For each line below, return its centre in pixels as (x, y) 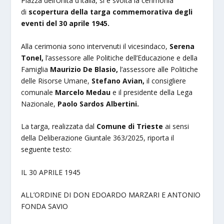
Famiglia (36, 69)
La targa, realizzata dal (59, 126)
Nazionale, (39, 103)
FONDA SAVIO (45, 206)
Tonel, (33, 57)
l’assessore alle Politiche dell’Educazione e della (122, 57)
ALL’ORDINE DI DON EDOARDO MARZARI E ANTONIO (111, 195)
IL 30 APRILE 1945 (51, 172)
